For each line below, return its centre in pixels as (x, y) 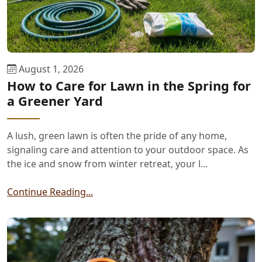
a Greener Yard (55, 101)
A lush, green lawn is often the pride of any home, (117, 135)
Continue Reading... (50, 192)
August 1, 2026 (50, 69)
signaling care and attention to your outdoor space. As (128, 149)
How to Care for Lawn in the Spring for (129, 85)
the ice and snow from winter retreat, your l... (107, 163)
